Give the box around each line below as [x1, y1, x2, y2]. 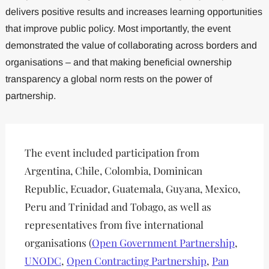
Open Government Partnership [91, 236, 235, 250]
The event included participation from [24, 146, 199, 160]
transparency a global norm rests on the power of [5, 74, 212, 85]
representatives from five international [24, 218, 204, 232]
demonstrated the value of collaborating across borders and [5, 40, 257, 51]
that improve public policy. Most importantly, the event [5, 23, 231, 34]
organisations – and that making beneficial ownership [5, 57, 232, 68]
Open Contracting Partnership [66, 254, 207, 268]
